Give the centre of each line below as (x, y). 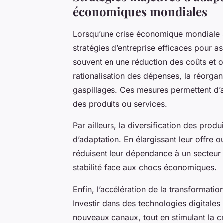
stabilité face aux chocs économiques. (145, 167)
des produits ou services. (120, 103)
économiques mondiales (140, 11)
